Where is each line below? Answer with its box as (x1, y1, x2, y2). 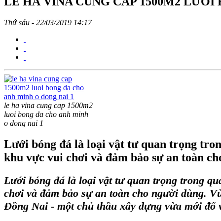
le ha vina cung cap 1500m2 (4, 101, 93, 110)
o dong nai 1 (4, 118, 43, 127)
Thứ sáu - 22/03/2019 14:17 (4, 18, 92, 27)
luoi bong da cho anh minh (4, 110, 88, 118)
